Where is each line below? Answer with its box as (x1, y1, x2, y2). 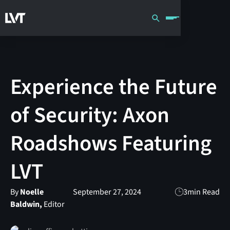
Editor (42, 198, 65, 210)
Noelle (20, 186, 44, 198)
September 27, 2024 (72, 186, 141, 198)
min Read (187, 186, 220, 198)
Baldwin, (10, 198, 42, 210)
